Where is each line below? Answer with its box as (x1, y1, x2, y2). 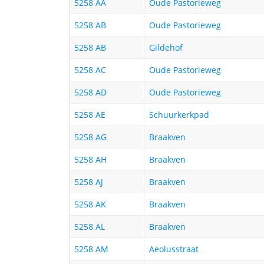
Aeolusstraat (149, 243, 199, 255)
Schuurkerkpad (149, 109, 209, 121)
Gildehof (149, 42, 183, 54)
